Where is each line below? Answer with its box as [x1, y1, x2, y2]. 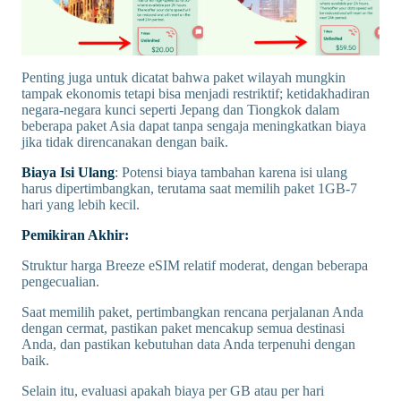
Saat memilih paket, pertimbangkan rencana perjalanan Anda [21, 303, 363, 320]
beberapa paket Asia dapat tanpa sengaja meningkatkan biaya [21, 117, 366, 133]
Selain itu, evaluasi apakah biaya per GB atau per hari [21, 382, 324, 398]
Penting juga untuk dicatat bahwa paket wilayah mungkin [21, 69, 346, 85]
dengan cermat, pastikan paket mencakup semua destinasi [21, 320, 345, 336]
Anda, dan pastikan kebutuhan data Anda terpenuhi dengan [21, 336, 355, 352]
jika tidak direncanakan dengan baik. [21, 133, 228, 149]
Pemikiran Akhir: [21, 226, 129, 243]
